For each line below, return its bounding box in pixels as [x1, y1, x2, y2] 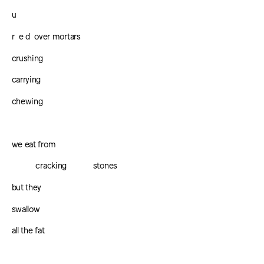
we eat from [11, 138, 56, 148]
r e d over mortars [11, 31, 81, 41]
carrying [11, 74, 41, 84]
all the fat [11, 225, 45, 235]
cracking [35, 160, 67, 170]
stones [93, 160, 117, 170]
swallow [11, 203, 40, 213]
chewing [11, 95, 43, 105]
